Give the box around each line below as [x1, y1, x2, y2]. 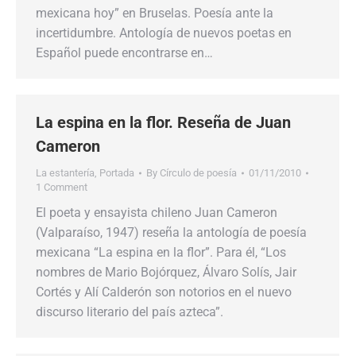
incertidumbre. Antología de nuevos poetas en [36, 25, 292, 41]
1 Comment [36, 181, 87, 193]
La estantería [36, 167, 95, 179]
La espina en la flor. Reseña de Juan [36, 113, 291, 132]
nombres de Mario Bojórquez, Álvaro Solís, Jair [36, 265, 296, 280]
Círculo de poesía [160, 167, 237, 179]
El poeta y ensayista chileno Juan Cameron [36, 205, 277, 220]
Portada [99, 167, 134, 179]
